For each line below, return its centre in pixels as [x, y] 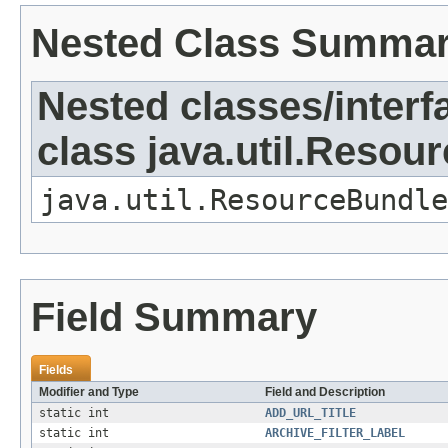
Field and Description [325, 392]
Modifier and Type [89, 392]
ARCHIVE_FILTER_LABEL [335, 433]
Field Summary [174, 317]
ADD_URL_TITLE [310, 413]
